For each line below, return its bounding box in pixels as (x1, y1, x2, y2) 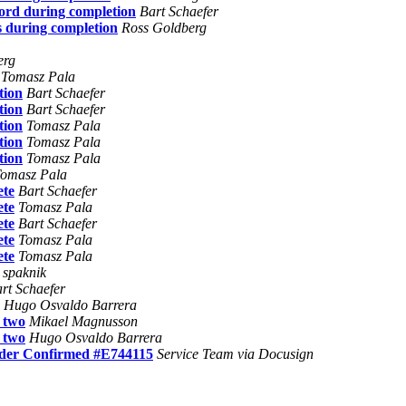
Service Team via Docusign (157, 345, 314, 362)
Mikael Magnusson (29, 313, 138, 329)
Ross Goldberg (121, 19, 207, 35)
